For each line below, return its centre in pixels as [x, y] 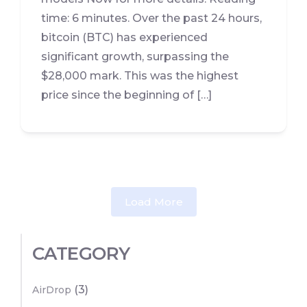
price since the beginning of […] [126, 95]
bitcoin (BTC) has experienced [124, 38]
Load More [153, 202]
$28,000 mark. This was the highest [140, 76]
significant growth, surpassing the [135, 57]
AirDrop [52, 290]
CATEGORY [81, 254]
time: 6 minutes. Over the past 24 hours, [151, 19]
